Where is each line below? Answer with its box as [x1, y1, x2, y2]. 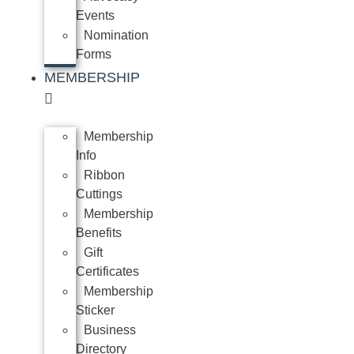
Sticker [76, 303, 115, 317]
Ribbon [84, 168, 125, 182]
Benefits [76, 226, 122, 239]
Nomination [84, 28, 149, 42]
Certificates [76, 265, 139, 278]
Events [76, 9, 115, 22]
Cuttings [76, 187, 122, 201]
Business [84, 323, 136, 337]
